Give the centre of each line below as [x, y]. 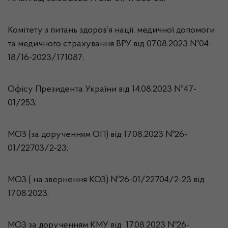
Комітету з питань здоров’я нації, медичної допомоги [111, 31]
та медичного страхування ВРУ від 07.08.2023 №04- [110, 44]
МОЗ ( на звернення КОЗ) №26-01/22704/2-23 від [106, 180]
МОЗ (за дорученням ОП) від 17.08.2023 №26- [97, 135]
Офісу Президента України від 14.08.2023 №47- [102, 90]
